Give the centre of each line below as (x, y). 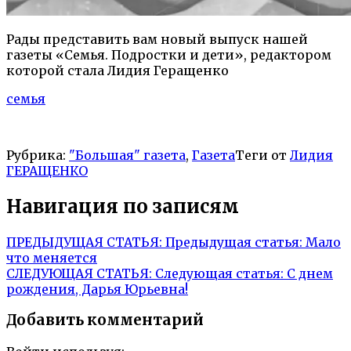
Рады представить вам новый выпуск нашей (157, 39)
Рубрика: (38, 155)
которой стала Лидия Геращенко (118, 70)
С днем (310, 273)
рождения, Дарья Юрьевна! (97, 289)
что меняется (52, 257)
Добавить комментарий (105, 320)
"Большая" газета (127, 155)
